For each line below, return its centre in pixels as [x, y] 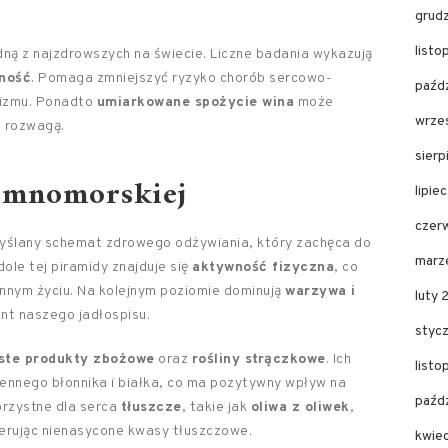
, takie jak [216, 407]
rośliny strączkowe [258, 359]
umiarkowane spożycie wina [195, 102]
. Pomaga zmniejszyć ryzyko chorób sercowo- [181, 78]
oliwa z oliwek [300, 407]
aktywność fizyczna [263, 267]
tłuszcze [151, 407]
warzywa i [320, 291]
